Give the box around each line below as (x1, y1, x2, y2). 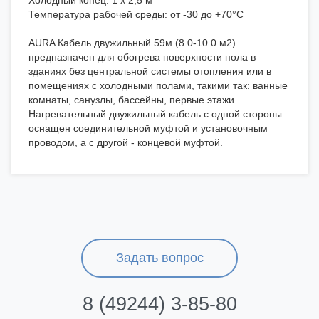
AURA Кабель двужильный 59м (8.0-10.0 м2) (28, 37, 236, 49)
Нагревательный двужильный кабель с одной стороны (28, 108, 282, 120)
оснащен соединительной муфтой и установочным (28, 122, 268, 135)
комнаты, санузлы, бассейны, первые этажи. (28, 94, 237, 106)
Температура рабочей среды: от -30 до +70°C (28, 9, 249, 21)
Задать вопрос (115, 251, 204, 266)
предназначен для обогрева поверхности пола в (28, 51, 256, 63)
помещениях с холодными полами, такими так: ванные (28, 80, 288, 92)
